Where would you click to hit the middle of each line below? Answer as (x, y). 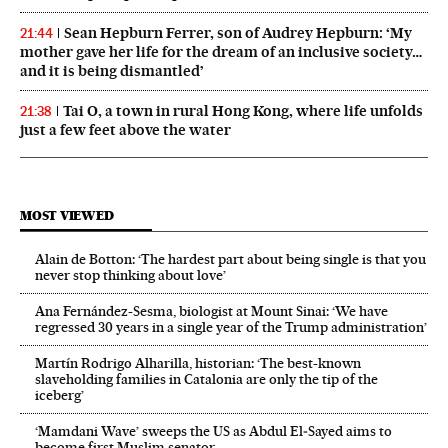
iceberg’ (59, 395)
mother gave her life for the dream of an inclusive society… (221, 52)
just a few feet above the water (125, 130)
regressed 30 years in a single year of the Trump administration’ (231, 327)
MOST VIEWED (67, 216)
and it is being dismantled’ (112, 71)
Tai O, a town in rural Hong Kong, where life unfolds (243, 111)
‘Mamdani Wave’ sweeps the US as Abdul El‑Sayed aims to (213, 431)
